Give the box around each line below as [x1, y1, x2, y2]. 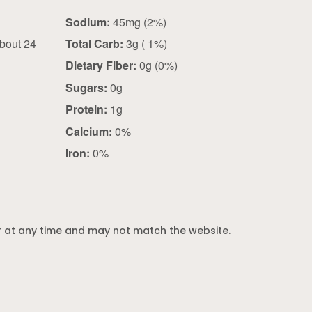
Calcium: [65, 123, 112, 139]
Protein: [65, 101, 107, 118]
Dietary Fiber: [65, 57, 136, 74]
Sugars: [65, 79, 107, 95]
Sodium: [65, 13, 110, 30]
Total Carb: [65, 35, 123, 52]
